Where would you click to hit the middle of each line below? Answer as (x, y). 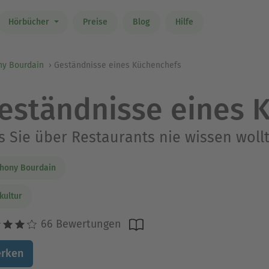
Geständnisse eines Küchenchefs (118, 65)
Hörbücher (30, 22)
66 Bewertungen (79, 224)
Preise (95, 22)
